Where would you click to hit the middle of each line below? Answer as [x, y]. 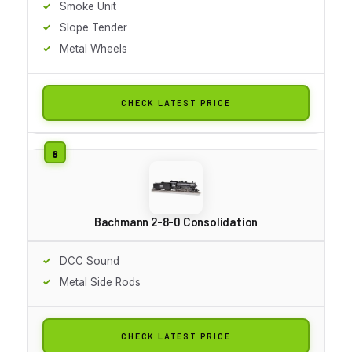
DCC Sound [90, 260]
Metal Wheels [93, 48]
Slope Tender [93, 27]
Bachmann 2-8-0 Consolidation [176, 221]
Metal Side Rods [100, 282]
